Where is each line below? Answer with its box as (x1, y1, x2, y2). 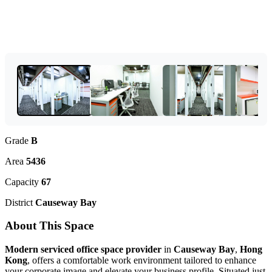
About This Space (5, 219, 93, 233)
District (5, 197, 35, 208)
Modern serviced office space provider (5, 244, 161, 254)
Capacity (5, 176, 41, 187)
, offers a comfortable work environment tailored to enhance (27, 255, 256, 265)
